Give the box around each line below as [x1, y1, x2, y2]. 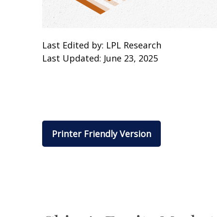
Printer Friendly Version [52, 128, 151, 140]
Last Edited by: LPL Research [42, 39, 161, 51]
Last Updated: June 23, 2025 [42, 52, 158, 64]
